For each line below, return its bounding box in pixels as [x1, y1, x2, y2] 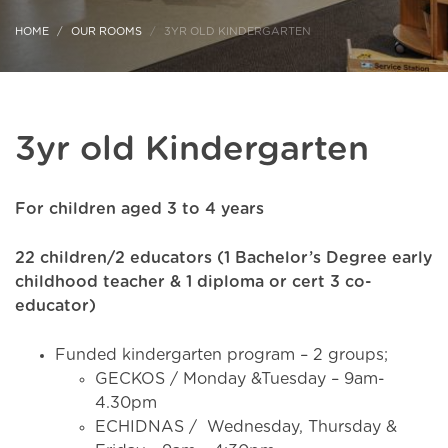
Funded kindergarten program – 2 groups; [55, 347, 388, 363]
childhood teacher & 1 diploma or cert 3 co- [15, 274, 372, 290]
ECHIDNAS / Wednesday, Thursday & [95, 419, 397, 435]
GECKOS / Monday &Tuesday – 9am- [95, 371, 385, 387]
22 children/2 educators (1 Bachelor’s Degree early [15, 250, 432, 266]
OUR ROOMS [71, 26, 142, 37]
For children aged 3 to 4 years [15, 201, 264, 217]
